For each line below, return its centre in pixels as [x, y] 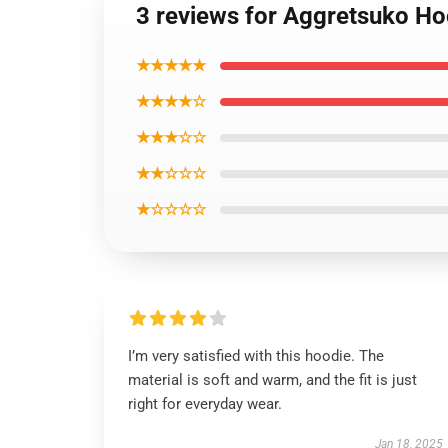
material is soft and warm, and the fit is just [272, 380]
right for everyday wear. [205, 404]
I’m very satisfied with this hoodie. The [256, 356]
